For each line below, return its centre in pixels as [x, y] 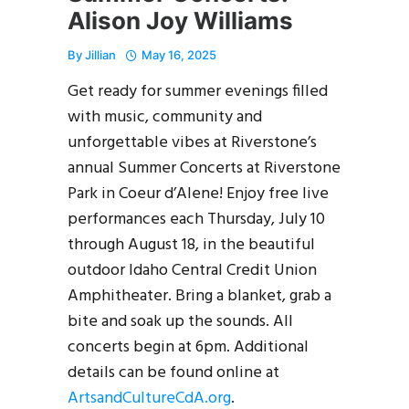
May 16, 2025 [179, 54]
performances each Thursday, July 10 [196, 219]
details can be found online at [173, 372]
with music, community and [165, 117]
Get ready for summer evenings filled [198, 91]
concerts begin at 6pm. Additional [188, 347]
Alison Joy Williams [180, 20]
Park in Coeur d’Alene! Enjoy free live [198, 194]
